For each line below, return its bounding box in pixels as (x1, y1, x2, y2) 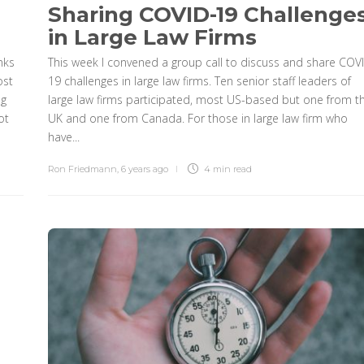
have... (47, 128, 80, 145)
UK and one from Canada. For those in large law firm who (47, 110, 348, 126)
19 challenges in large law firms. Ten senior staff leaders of (47, 72, 351, 89)
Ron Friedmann (47, 162, 117, 175)
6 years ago (120, 162, 168, 175)
